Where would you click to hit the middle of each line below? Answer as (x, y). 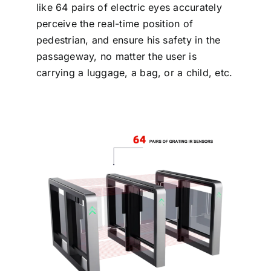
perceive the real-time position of (115, 23)
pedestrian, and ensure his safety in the (128, 40)
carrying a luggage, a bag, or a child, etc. (134, 72)
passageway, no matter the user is (116, 56)
